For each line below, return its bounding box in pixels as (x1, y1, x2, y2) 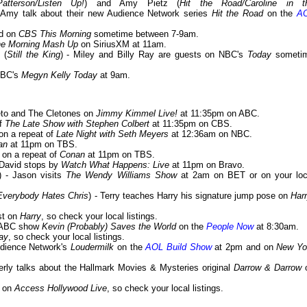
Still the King (6, 49, 60, 60)
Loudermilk (71, 242, 114, 253)
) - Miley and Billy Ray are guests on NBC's (60, 49, 248, 60)
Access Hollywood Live (14, 283, 107, 294)
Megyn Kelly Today (21, 70, 97, 81)
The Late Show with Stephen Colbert (5, 119, 149, 130)
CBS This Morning (19, 29, 91, 40)
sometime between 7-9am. (91, 29, 199, 40)
